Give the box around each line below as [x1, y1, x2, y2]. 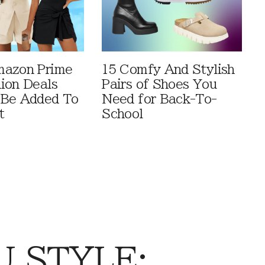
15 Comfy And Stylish [102, 63, 235, 76]
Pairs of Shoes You [102, 78, 216, 91]
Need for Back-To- [102, 93, 217, 106]
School [102, 108, 143, 121]
